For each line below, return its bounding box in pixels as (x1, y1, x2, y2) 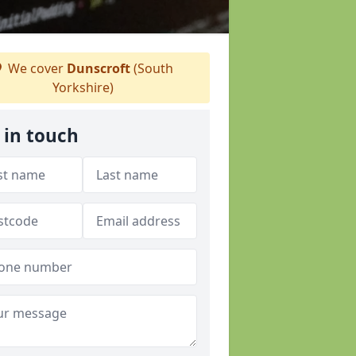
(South (130, 60, 173, 77)
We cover (5, 60, 67, 77)
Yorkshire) (52, 79, 114, 96)
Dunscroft (67, 60, 130, 77)
